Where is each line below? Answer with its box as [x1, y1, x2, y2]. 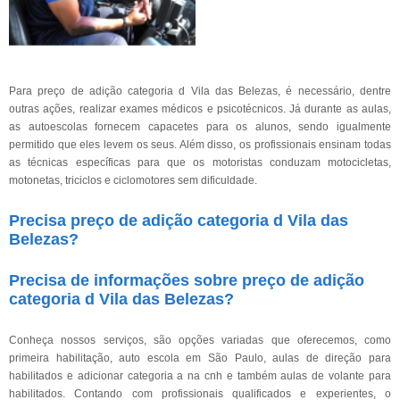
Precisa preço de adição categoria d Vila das [9, 212, 348, 229]
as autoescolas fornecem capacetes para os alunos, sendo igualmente [9, 121, 391, 133]
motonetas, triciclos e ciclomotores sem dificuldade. [9, 174, 257, 187]
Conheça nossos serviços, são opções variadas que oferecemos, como [9, 334, 391, 346]
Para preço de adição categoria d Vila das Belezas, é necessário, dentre [9, 85, 391, 97]
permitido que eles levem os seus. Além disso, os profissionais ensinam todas [9, 138, 391, 151]
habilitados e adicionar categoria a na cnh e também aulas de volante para [9, 370, 391, 382]
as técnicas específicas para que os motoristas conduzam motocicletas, [9, 156, 391, 169]
